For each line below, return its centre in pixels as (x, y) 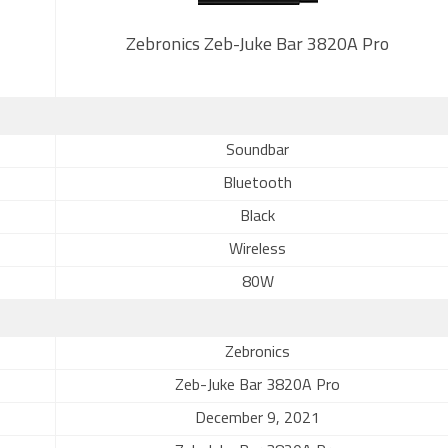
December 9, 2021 (257, 419)
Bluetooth (257, 184)
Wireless (257, 250)
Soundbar (257, 151)
